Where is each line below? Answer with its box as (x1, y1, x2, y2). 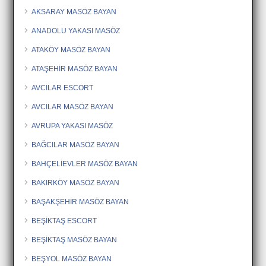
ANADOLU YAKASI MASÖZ (31, 26, 121, 35)
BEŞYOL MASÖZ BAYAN (31, 254, 112, 263)
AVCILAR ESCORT (31, 83, 94, 92)
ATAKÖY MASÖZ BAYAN (31, 45, 111, 54)
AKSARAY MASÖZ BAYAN (31, 7, 117, 16)
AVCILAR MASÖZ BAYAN (31, 102, 114, 111)
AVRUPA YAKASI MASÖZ (31, 121, 113, 130)
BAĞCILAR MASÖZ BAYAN (31, 140, 120, 149)
